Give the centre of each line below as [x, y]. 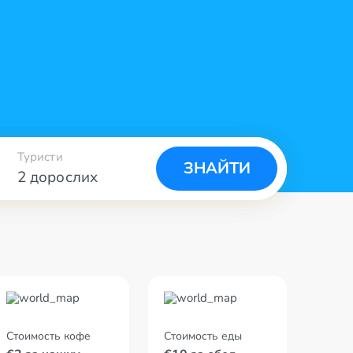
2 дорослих [58, 177]
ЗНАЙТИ [217, 168]
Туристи [40, 157]
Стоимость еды [203, 336]
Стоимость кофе [48, 336]
